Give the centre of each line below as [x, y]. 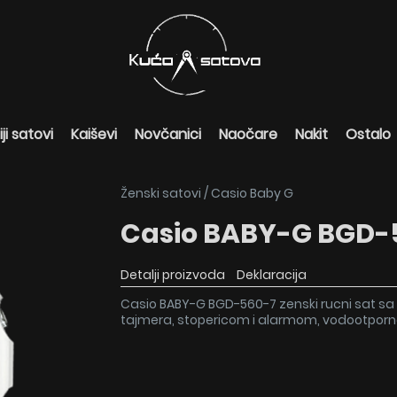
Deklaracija [272, 275]
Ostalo [368, 134]
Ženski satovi [161, 193]
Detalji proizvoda [173, 275]
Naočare [248, 134]
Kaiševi [94, 134]
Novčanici [168, 134]
